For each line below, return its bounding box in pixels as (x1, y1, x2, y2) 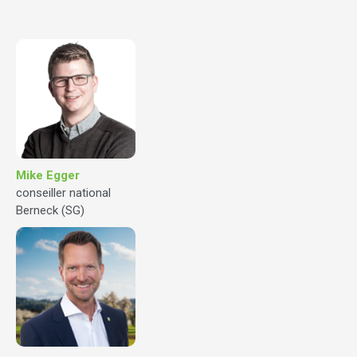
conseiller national (16, 186, 111, 201)
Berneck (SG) (16, 203, 84, 218)
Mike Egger (16, 168, 80, 183)
